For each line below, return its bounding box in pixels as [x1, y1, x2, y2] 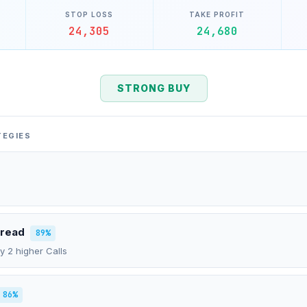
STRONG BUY [116, 82, 191, 94]
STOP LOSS [65, 10, 114, 19]
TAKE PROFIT [189, 10, 245, 19]
